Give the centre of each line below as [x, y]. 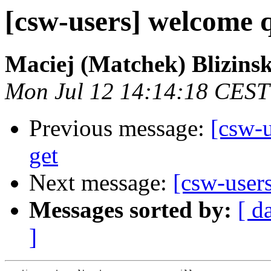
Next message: [101, 183]
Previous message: [120, 128]
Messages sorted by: [130, 210]
